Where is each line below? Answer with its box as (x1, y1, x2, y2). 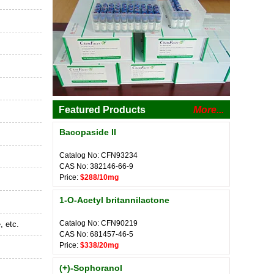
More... (193, 105, 224, 115)
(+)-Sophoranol (59, 263, 122, 273)
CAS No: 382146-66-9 (59, 162, 133, 171)
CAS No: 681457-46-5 (59, 230, 133, 239)
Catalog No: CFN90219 (59, 219, 138, 228)
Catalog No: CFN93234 (59, 151, 138, 160)
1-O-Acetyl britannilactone (59, 195, 169, 205)
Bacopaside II (59, 127, 116, 137)
